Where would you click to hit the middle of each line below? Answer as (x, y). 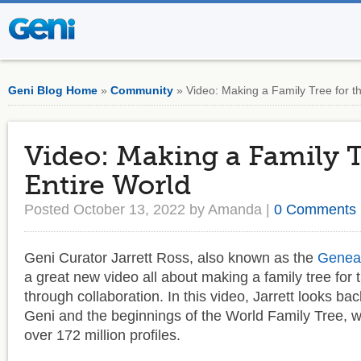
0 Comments (315, 210)
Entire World (108, 185)
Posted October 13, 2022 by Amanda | (149, 210)
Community (142, 90)
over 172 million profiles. (102, 335)
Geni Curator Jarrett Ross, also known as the (171, 258)
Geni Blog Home (53, 90)
